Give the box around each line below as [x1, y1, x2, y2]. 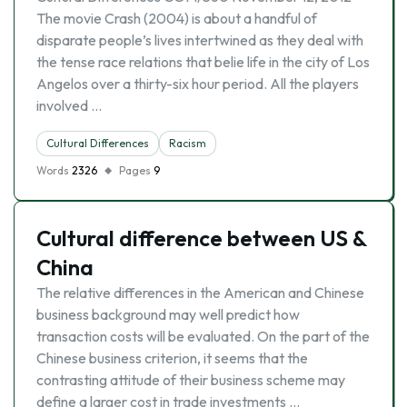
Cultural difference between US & [36, 224, 366, 252]
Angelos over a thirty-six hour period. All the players [36, 74, 359, 93]
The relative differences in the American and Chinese [36, 283, 364, 302]
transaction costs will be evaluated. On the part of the [36, 327, 370, 345]
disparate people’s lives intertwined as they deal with [36, 31, 363, 49]
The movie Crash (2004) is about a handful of [36, 9, 317, 27]
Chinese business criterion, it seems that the [36, 349, 308, 367]
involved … [36, 96, 102, 114]
